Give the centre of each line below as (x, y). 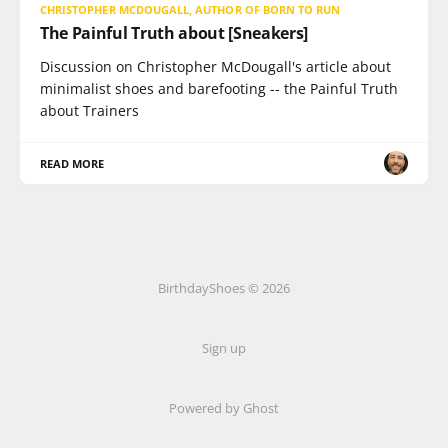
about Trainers (89, 110)
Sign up (224, 348)
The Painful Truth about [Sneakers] (174, 32)
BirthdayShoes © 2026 (224, 288)
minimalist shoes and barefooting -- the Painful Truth (219, 88)
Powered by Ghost (224, 408)
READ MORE (72, 163)
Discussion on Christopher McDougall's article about (215, 66)
